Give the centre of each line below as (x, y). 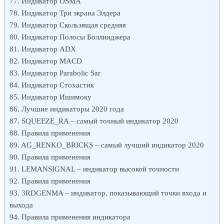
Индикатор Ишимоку (56, 96)
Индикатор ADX (49, 48)
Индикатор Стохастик (58, 84)
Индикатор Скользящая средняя (74, 24)
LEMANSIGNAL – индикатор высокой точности (100, 168)
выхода (21, 204)
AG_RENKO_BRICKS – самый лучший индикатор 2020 (112, 144)
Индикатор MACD (52, 60)
